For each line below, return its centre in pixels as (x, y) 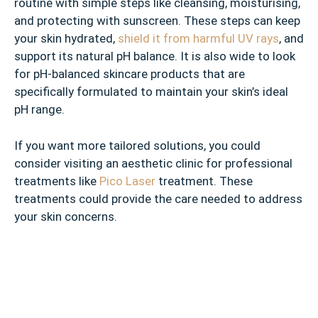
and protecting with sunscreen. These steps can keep (157, 21)
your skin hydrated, (66, 39)
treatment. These (204, 181)
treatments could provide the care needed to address (158, 198)
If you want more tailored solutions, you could (137, 145)
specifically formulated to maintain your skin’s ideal (151, 92)
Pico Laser (127, 181)
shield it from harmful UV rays (198, 39)
